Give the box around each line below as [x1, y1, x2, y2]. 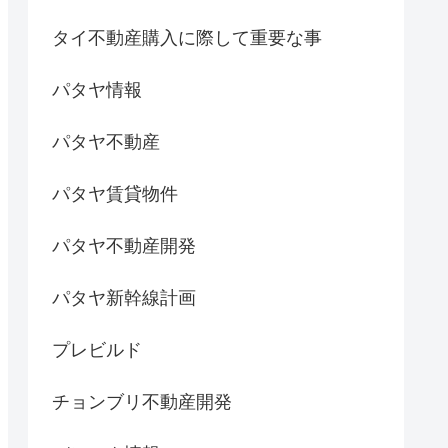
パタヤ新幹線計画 [52, 288, 196, 309]
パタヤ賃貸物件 [52, 184, 178, 205]
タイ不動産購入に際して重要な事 [52, 28, 322, 49]
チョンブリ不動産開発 [52, 392, 232, 413]
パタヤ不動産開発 [52, 236, 196, 257]
